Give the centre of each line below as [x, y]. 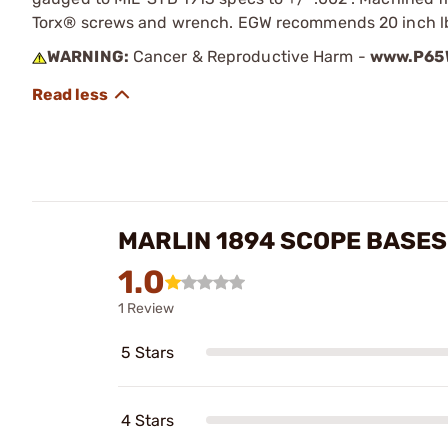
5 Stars [147, 352]
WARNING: [88, 56]
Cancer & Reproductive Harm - [249, 56]
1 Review [146, 308]
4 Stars [147, 420]
